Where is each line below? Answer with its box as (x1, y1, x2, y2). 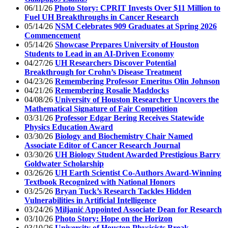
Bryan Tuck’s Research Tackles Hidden (55, 186, 191, 195)
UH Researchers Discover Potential (55, 58, 176, 67)
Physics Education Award (24, 122, 113, 131)
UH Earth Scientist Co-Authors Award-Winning (55, 168, 221, 177)
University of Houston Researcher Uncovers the (55, 95, 219, 104)
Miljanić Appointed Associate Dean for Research (55, 205, 222, 214)
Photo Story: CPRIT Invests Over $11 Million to (54, 3, 220, 12)
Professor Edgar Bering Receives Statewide (55, 113, 204, 122)
